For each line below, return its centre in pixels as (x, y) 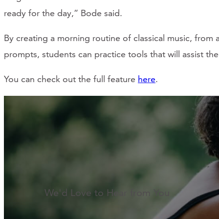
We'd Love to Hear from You (107, 192)
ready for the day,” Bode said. (63, 13)
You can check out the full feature (71, 79)
